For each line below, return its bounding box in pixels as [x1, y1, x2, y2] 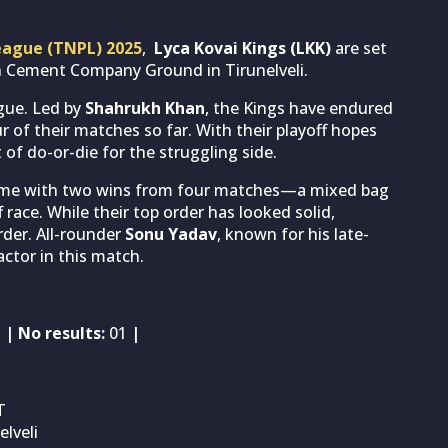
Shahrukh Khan [85, 96, 205, 119]
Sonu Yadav [121, 222, 217, 245]
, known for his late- [217, 222, 369, 245]
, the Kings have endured [205, 96, 393, 119]
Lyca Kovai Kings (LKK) [154, 36, 331, 59]
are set [331, 36, 387, 59]
